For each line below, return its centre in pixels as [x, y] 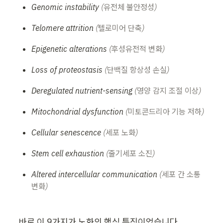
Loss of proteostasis [68, 69]
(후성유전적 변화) [137, 49]
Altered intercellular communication [96, 174]
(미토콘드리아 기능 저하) [165, 111]
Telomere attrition [64, 28]
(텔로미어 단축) [120, 28]
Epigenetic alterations [70, 49]
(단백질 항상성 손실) [137, 69]
